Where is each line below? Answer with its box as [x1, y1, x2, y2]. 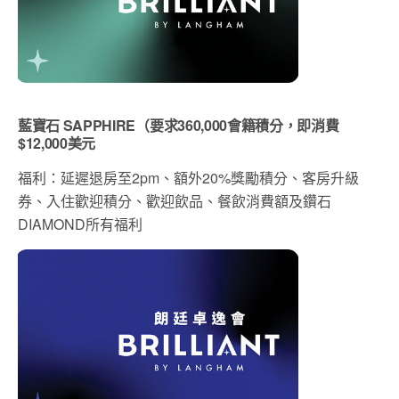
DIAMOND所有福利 [18, 214, 142, 235]
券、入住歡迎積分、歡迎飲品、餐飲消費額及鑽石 [18, 191, 331, 212]
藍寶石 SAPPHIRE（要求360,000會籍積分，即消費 [18, 115, 339, 136]
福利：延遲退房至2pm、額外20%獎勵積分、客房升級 [18, 167, 359, 189]
